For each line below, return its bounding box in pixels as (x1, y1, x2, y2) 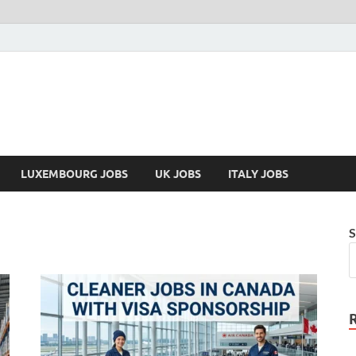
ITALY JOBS (228, 167, 288, 180)
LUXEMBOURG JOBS (21, 167, 128, 180)
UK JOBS (155, 167, 201, 180)
